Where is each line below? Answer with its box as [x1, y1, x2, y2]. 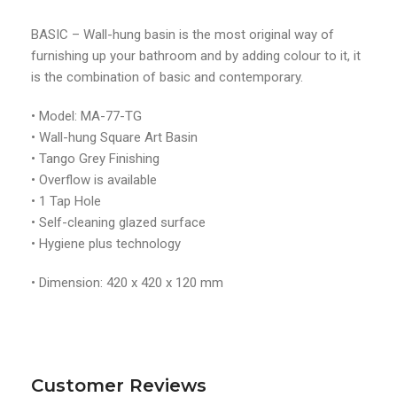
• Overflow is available [31, 172, 157, 189]
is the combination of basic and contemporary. [31, 69, 303, 86]
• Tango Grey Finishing [31, 151, 160, 167]
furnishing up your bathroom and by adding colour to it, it [31, 48, 361, 65]
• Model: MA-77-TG [31, 108, 142, 125]
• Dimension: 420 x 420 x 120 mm [31, 275, 223, 292]
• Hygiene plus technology [31, 236, 181, 253]
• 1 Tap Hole [31, 193, 101, 210]
